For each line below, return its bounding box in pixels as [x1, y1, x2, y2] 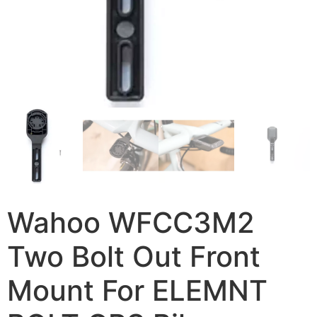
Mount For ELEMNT [7, 272, 267, 308]
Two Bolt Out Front [7, 238, 260, 274]
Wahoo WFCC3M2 [7, 204, 255, 240]
